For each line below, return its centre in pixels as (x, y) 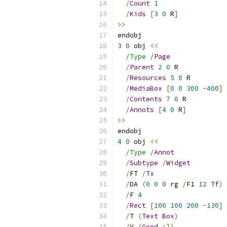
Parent (142, 67)
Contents (146, 99)
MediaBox (146, 88)
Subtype (144, 163)
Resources (148, 78)
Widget (178, 163)
